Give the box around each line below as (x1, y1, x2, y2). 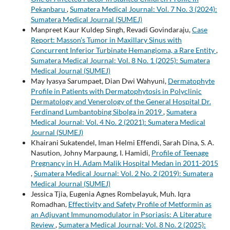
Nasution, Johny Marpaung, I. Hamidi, (30, 148, 151, 158)
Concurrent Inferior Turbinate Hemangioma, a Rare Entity (30, 46, 216, 55)
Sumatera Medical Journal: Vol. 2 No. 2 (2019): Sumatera (33, 169, 213, 178)
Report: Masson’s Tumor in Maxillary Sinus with (30, 35, 182, 45)
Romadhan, (30, 200, 68, 209)
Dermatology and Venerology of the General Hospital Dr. (30, 97, 211, 106)
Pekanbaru (30, 5, 67, 14)
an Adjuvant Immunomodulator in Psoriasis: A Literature (30, 210, 212, 219)
